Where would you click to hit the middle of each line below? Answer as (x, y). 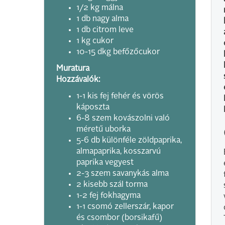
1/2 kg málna (100, 8)
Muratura (73, 69)
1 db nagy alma (102, 19)
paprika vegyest (105, 163)
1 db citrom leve (105, 30)
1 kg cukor (95, 41)
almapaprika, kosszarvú (119, 152)
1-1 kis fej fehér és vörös (120, 96)
